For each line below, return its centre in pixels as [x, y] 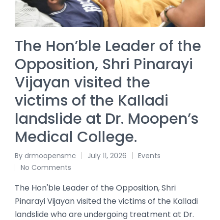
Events [149, 156]
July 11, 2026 [107, 156]
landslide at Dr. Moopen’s [107, 119]
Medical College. [76, 137]
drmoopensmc [50, 156]
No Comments [46, 168]
